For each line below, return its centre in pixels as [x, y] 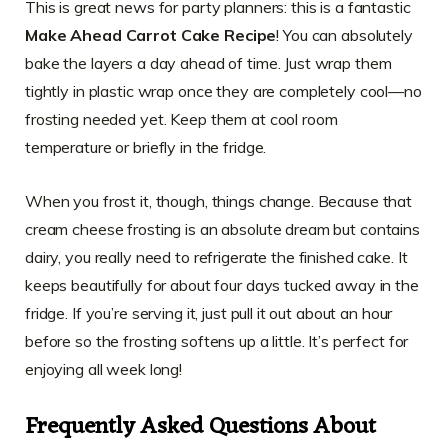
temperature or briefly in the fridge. [146, 147]
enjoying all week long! [104, 369]
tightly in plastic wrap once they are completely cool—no [223, 91]
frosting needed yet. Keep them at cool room [181, 119]
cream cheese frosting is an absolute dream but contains [222, 229]
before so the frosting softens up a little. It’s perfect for [217, 341]
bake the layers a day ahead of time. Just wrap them [208, 63]
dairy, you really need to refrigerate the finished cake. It [216, 257]
